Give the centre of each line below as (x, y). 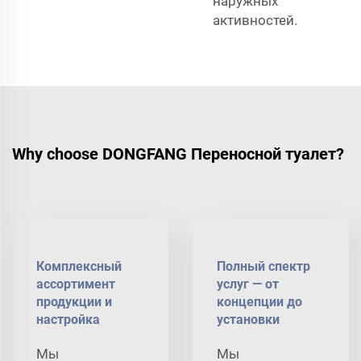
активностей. (255, 20)
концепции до (259, 301)
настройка (68, 319)
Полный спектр (263, 266)
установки (248, 319)
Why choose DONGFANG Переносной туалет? (178, 154)
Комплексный (79, 266)
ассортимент (76, 284)
